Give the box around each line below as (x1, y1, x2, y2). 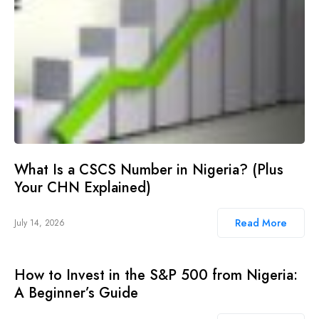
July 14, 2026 (14, 216, 65, 229)
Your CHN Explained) (14, 177, 151, 198)
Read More (235, 215, 287, 230)
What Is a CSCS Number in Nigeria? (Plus (14, 159, 283, 180)
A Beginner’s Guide (14, 282, 138, 303)
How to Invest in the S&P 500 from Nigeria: (14, 264, 298, 286)
